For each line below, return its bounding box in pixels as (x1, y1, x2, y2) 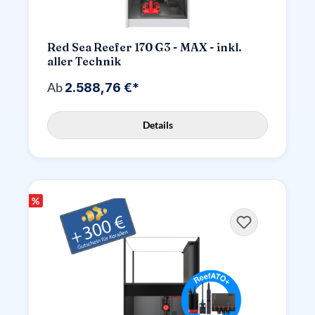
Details (142, 119, 173, 131)
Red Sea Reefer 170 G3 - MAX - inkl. (47, 40, 242, 54)
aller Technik (47, 54, 121, 68)
